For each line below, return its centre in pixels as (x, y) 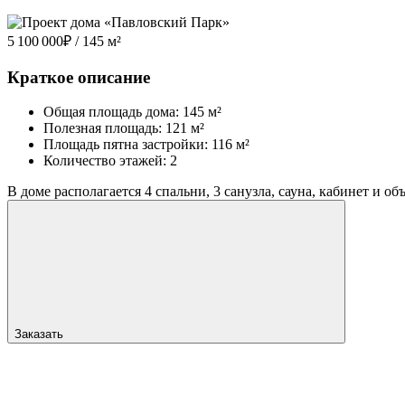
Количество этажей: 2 (110, 161)
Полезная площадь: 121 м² (124, 128)
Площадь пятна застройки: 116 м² (146, 145)
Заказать (41, 334)
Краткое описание (79, 77)
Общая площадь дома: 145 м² (132, 112)
